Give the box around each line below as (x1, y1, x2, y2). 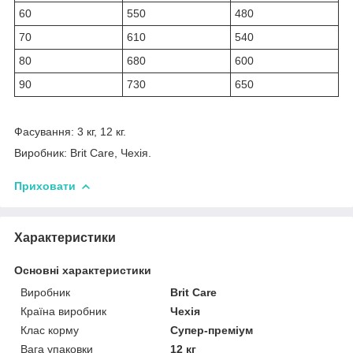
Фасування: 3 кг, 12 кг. (14, 124, 126, 138)
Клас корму (20, 323, 79, 336)
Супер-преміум (170, 323, 254, 336)
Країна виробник (20, 304, 106, 318)
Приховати (14, 179, 76, 192)
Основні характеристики (14, 263, 151, 277)
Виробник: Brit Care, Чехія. (14, 146, 151, 159)
